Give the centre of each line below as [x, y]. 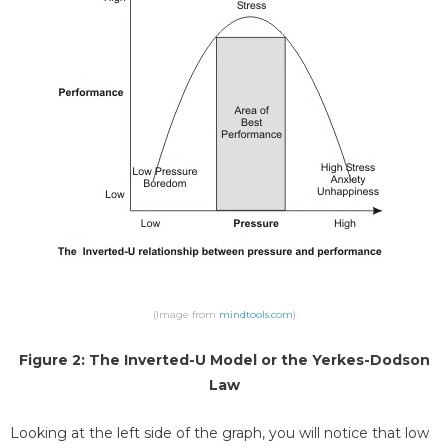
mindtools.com [255, 314]
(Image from [185, 314]
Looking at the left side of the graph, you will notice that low [219, 432]
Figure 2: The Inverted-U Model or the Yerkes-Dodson [224, 360]
